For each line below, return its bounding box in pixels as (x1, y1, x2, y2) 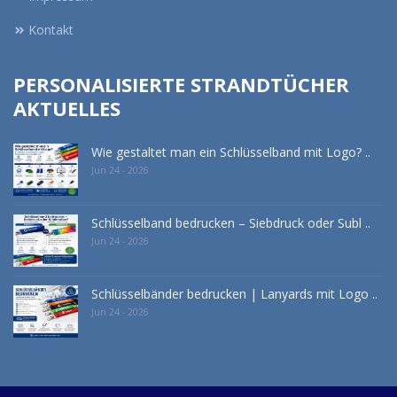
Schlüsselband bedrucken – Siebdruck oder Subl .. (91, 214, 370, 231)
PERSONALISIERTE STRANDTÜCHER (13, 71, 349, 97)
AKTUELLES (13, 95, 121, 121)
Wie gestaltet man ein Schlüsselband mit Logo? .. (91, 144, 370, 160)
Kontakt (28, 21, 74, 38)
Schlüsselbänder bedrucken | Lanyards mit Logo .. (91, 285, 378, 302)
